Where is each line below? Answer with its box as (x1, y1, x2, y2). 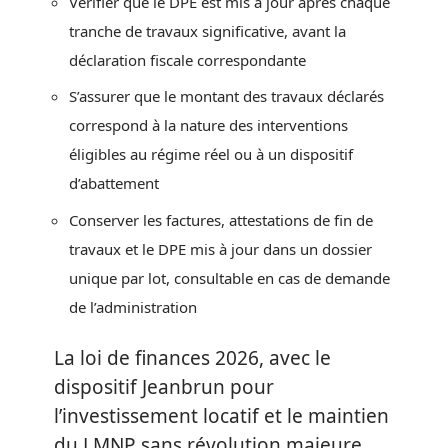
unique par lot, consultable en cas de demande (69, 267, 390, 288)
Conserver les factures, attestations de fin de (69, 209, 373, 230)
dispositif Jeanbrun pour (54, 374, 274, 401)
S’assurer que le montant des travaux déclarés (69, 86, 384, 107)
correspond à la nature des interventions (69, 115, 348, 136)
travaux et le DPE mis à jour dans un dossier (69, 238, 372, 259)
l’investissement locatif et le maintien (54, 403, 389, 430)
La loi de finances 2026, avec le (54, 345, 331, 372)
